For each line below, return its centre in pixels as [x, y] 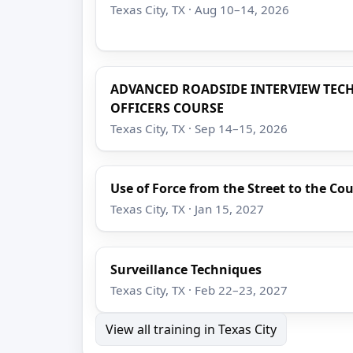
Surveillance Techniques [186, 269]
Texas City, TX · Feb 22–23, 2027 [199, 290]
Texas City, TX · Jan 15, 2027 [188, 209]
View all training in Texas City [191, 330]
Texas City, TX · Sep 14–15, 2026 [199, 128]
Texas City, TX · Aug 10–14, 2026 [200, 10]
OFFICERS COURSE [167, 108]
